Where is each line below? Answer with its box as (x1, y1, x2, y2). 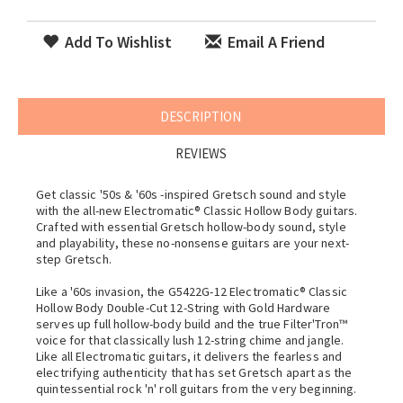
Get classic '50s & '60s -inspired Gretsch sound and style (36, 186, 346, 202)
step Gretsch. (36, 251, 112, 267)
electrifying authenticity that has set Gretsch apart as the (36, 364, 353, 381)
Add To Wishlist (61, 31, 172, 52)
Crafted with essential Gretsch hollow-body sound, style (36, 219, 346, 235)
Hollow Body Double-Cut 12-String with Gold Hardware (36, 300, 331, 316)
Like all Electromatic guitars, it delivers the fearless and (36, 348, 343, 364)
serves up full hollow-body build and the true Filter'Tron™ (36, 316, 348, 332)
